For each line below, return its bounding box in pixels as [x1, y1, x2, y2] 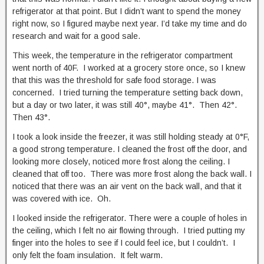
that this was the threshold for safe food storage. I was [12, 75, 216, 85]
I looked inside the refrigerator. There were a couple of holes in [12, 213, 247, 223]
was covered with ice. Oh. [12, 194, 111, 203]
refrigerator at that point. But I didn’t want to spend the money [12, 6, 241, 16]
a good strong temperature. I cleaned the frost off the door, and [12, 144, 247, 154]
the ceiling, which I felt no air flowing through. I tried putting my [12, 226, 245, 235]
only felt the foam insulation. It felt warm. [12, 250, 163, 260]
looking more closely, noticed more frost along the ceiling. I [12, 157, 230, 166]
